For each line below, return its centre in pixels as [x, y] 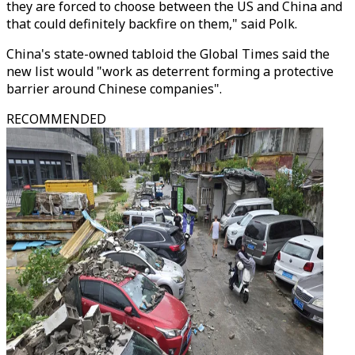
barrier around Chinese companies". [114, 89]
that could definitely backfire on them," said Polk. [152, 24]
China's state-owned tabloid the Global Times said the [168, 54]
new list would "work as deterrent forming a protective [170, 71]
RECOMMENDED [56, 119]
